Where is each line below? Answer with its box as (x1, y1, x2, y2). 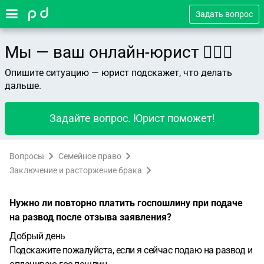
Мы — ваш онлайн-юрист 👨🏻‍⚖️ (5, 42, 233, 62)
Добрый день (9, 230, 65, 242)
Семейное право (58, 151, 121, 161)
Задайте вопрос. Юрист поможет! (49, 112, 215, 124)
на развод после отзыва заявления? (9, 212, 171, 223)
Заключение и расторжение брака (9, 166, 142, 175)
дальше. (5, 80, 41, 91)
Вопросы (9, 151, 44, 161)
